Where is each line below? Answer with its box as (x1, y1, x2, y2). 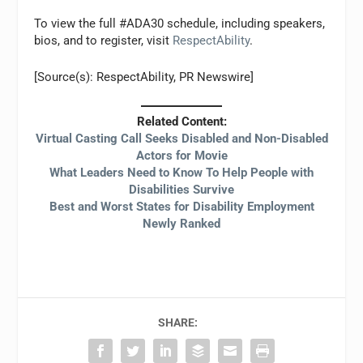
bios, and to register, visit (34, 33, 173, 49)
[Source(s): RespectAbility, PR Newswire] (34, 70, 254, 85)
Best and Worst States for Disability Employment (49, 199, 314, 214)
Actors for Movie (135, 147, 228, 163)
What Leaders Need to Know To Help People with (49, 164, 314, 180)
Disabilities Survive (129, 181, 234, 197)
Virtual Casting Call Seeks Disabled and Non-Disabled (35, 130, 328, 146)
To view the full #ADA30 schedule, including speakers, (34, 16, 326, 32)
